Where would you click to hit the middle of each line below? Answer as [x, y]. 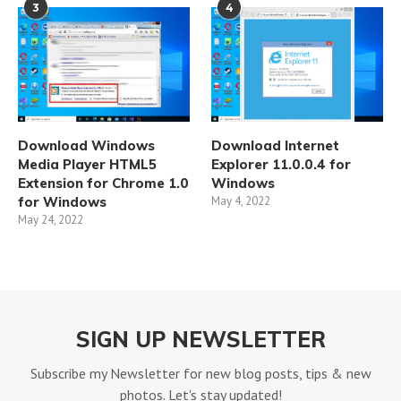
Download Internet [276, 145]
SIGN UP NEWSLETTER [200, 339]
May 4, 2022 [241, 200]
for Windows [62, 201]
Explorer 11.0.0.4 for [282, 164]
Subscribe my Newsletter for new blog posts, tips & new [200, 373]
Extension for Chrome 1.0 [103, 183]
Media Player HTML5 [87, 164]
